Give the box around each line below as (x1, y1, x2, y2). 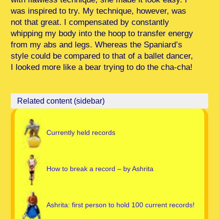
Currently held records (46, 129, 116, 136)
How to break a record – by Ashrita (46, 165, 154, 173)
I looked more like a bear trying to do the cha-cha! (11, 63, 193, 72)
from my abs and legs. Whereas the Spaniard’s (11, 40, 183, 49)
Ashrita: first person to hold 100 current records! (46, 201, 195, 209)
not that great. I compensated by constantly (11, 18, 170, 27)
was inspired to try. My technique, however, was (11, 6, 187, 16)
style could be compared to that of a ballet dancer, (11, 51, 194, 61)
